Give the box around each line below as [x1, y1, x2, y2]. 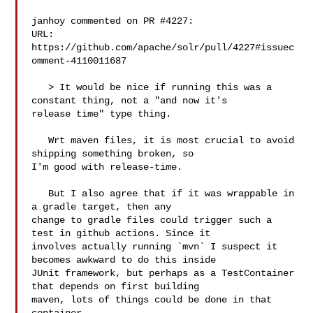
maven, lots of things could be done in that [31, 294, 272, 305]
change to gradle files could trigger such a [31, 214, 272, 226]
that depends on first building [31, 281, 205, 292]
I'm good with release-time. [31, 161, 183, 173]
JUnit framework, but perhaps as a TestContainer [31, 268, 295, 279]
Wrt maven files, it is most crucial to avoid [31, 135, 49, 146]
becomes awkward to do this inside [31, 254, 222, 265]
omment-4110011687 [31, 55, 127, 66]
